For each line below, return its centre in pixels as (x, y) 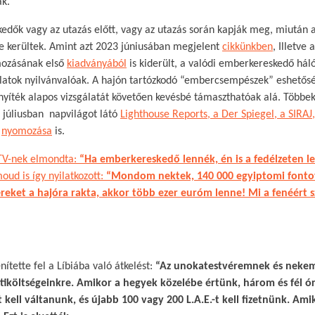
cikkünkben (247, 47)
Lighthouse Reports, (165, 115)
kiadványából (97, 64)
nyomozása (27, 131)
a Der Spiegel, (245, 115)
